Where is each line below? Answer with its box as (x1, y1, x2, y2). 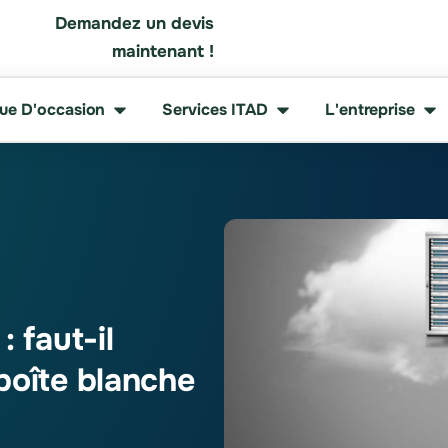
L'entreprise (325, 98, 415, 120)
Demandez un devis (55, 13, 214, 34)
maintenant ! (112, 41, 214, 62)
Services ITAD (162, 98, 269, 120)
